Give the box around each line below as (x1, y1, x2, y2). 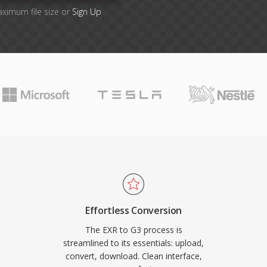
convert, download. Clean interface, (65, 250, 202, 262)
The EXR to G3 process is (85, 224, 182, 235)
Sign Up (72, 6, 101, 17)
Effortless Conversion (85, 204, 182, 217)
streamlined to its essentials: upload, (63, 237, 204, 249)
